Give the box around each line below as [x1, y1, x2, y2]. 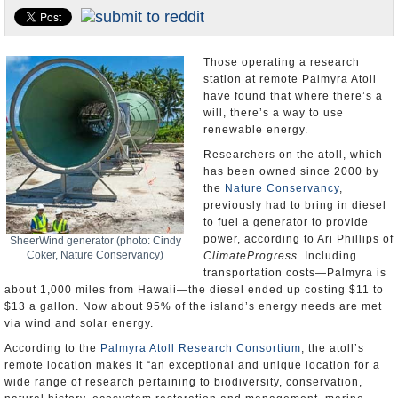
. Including [298, 250, 357, 262]
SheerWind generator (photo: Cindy [9, 235, 181, 247]
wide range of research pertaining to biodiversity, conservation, [4, 376, 362, 388]
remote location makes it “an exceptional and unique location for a [4, 359, 380, 371]
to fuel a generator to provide [203, 216, 369, 228]
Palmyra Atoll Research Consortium [100, 342, 301, 354]
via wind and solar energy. [4, 317, 154, 330]
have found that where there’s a [203, 90, 383, 102]
